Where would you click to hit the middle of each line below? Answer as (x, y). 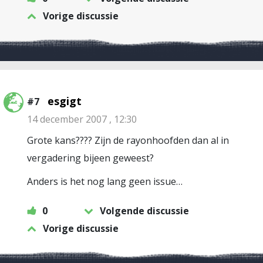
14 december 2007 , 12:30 (82, 119)
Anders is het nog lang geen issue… (105, 181)
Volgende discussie (144, 211)
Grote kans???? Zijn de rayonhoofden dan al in (128, 140)
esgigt (65, 101)
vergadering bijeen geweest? (90, 158)
